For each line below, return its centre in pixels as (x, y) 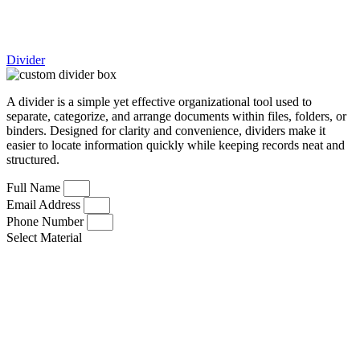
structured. (33, 160)
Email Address (45, 205)
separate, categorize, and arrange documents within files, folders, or (176, 117)
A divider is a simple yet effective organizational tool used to (159, 102)
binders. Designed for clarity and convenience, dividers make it (166, 131)
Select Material (44, 238)
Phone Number (47, 222)
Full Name (35, 188)
